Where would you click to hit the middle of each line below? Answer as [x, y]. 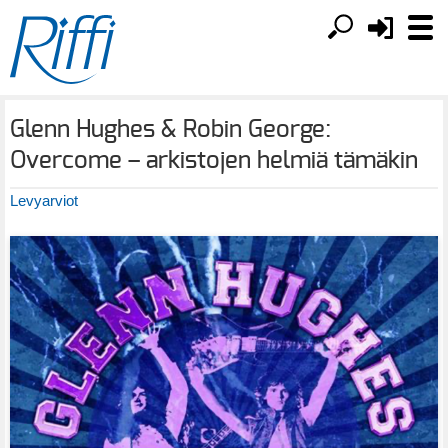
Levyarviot [44, 200]
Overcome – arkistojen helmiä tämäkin [214, 161]
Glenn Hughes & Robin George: [170, 130]
